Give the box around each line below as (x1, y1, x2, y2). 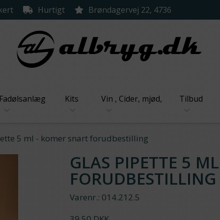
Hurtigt (38, 4, 65, 15)
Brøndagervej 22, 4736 (88, 4, 171, 15)
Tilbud (179, 93, 203, 104)
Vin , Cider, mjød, (101, 93, 162, 104)
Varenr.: (69, 192, 100, 203)
